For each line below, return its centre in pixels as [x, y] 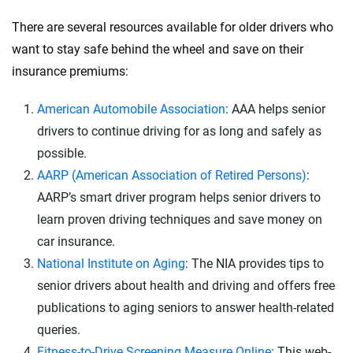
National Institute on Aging [111, 263]
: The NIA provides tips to [255, 263]
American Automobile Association [131, 109]
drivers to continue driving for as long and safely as [179, 131]
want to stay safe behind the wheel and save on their [158, 49]
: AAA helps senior [275, 109]
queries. [59, 329]
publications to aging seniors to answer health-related [186, 307]
